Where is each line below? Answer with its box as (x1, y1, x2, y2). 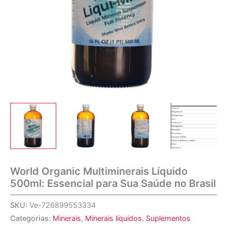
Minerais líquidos (85, 213, 142, 222)
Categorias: (10, 213, 53, 222)
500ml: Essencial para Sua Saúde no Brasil (10, 177, 216, 190)
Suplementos (146, 213, 191, 222)
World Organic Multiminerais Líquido (10, 165, 187, 177)
